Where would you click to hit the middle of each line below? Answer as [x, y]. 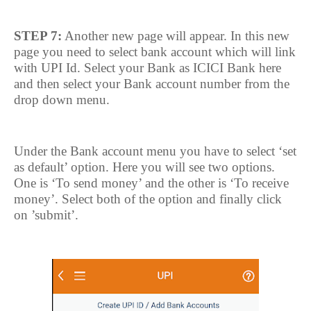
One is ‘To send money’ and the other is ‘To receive [151, 183]
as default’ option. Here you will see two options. [144, 167]
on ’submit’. [46, 215]
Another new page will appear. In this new [176, 36]
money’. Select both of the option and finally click [148, 199]
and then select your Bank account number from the [152, 84]
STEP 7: [38, 36]
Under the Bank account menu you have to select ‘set [155, 151]
